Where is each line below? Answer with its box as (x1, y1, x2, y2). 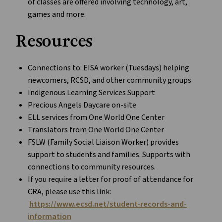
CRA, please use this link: (28, 186, 111, 198)
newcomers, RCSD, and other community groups (28, 75, 191, 86)
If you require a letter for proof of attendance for (28, 174, 193, 185)
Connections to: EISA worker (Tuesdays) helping (28, 62, 189, 74)
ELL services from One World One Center (28, 112, 165, 123)
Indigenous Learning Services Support (28, 87, 155, 99)
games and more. (28, 9, 87, 20)
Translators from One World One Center (28, 124, 164, 136)
